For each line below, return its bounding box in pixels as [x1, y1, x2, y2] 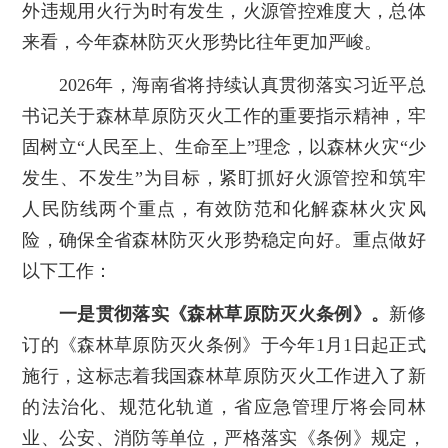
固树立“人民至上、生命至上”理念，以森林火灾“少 [22, 136, 426, 157]
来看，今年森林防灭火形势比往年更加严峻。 [22, 31, 383, 52]
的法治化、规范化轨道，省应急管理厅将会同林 [22, 396, 426, 417]
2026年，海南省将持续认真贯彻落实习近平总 [22, 74, 426, 95]
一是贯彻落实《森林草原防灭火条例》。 [59, 303, 390, 324]
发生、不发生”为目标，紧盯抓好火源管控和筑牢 [22, 167, 426, 188]
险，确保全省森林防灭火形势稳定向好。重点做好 [22, 229, 426, 250]
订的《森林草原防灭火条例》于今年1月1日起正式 [22, 334, 426, 355]
